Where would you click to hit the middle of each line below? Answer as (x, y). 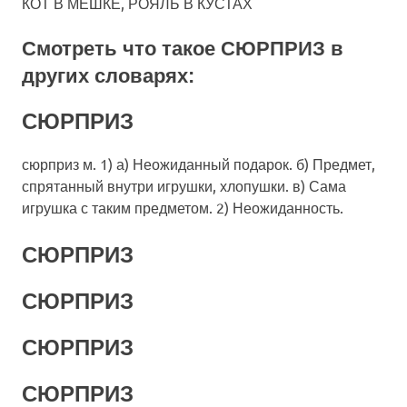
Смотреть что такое (121, 48)
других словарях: (108, 75)
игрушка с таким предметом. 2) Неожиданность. (183, 207)
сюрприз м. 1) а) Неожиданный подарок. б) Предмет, (199, 163)
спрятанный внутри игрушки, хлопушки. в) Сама (184, 185)
